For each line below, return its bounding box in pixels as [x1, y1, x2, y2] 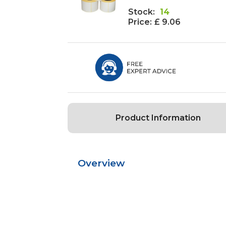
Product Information [115, 113, 201, 123]
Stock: [128, 7, 155, 17]
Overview [78, 157, 125, 169]
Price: [128, 17, 152, 27]
